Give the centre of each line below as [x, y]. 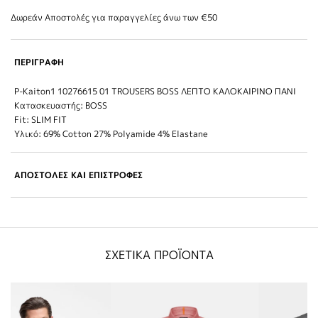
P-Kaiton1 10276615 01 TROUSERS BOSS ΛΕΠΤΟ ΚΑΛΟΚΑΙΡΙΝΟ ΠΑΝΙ [155, 91]
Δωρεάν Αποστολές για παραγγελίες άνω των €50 [114, 17]
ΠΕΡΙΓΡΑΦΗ [39, 62]
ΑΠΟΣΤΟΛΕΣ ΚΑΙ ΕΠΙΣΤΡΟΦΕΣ [78, 175]
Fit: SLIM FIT [40, 119]
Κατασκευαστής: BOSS [61, 105]
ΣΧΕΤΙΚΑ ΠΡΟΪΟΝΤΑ [159, 254]
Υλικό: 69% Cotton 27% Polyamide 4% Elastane [111, 133]
